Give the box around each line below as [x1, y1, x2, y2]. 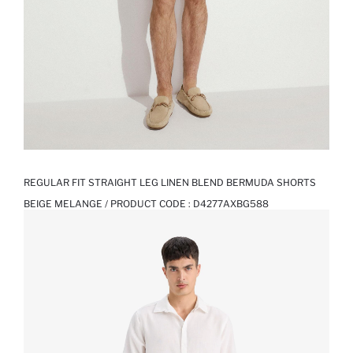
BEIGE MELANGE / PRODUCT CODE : [24, 198, 193, 210]
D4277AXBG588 [193, 198, 269, 210]
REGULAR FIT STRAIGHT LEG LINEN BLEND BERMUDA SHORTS [24, 176, 316, 189]
